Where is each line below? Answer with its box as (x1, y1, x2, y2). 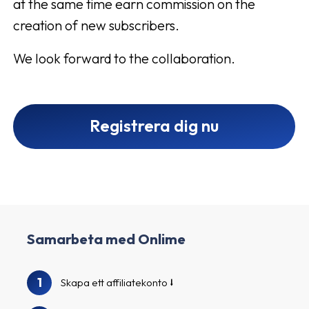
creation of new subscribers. (13, 17, 179, 34)
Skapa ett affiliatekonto (61, 276, 168, 290)
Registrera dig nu (90, 115, 219, 137)
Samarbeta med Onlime (27, 230, 186, 248)
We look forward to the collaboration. (13, 50, 235, 68)
